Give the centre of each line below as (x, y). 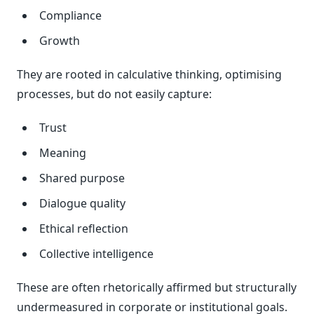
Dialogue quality (82, 203)
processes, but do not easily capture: (114, 94)
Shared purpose (82, 178)
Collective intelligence (96, 253)
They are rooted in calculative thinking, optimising (149, 74)
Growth (60, 40)
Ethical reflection (84, 228)
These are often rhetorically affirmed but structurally (157, 287)
